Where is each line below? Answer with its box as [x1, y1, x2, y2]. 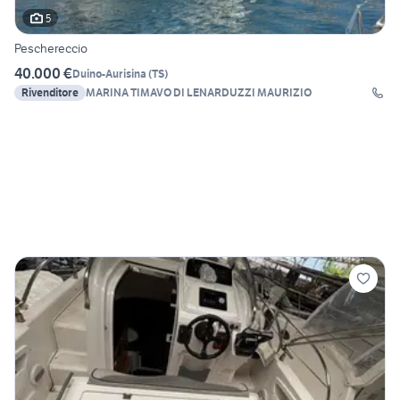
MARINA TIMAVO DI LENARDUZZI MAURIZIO [86, 86, 312, 100]
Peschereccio [14, 40, 87, 57]
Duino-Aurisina [72, 66, 146, 80]
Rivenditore [21, 86, 79, 100]
